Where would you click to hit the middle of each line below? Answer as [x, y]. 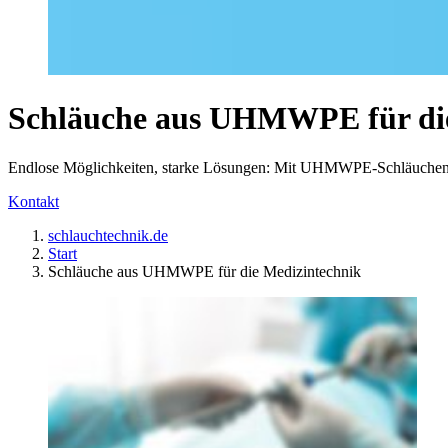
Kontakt [33, 201]
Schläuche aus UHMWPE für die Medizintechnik [204, 271]
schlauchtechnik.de [108, 235]
